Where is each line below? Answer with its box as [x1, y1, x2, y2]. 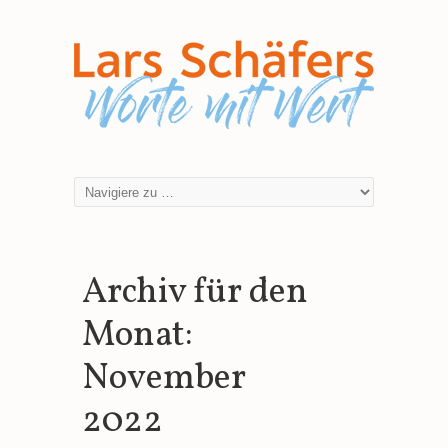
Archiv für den [81, 268, 308, 318]
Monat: [81, 311, 193, 361]
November [81, 354, 246, 404]
